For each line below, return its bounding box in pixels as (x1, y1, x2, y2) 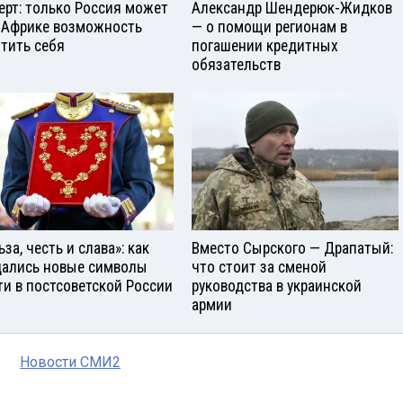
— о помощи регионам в (192, 18, 347, 36)
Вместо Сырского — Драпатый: (192, 238, 393, 257)
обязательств (192, 56, 281, 74)
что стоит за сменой (192, 257, 327, 276)
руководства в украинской (192, 276, 362, 295)
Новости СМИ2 (20, 353, 121, 371)
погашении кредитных (192, 37, 338, 55)
